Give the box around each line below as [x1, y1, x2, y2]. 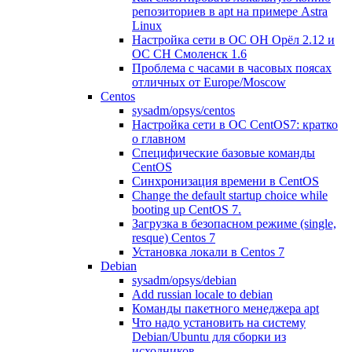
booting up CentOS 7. [132, 203, 241, 216]
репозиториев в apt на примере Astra [132, 5, 328, 18]
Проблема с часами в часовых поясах [132, 61, 332, 75]
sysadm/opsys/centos [132, 104, 235, 117]
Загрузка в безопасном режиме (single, [132, 217, 336, 230]
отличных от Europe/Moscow [132, 75, 286, 89]
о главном [132, 132, 185, 145]
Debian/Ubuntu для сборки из [132, 330, 286, 343]
